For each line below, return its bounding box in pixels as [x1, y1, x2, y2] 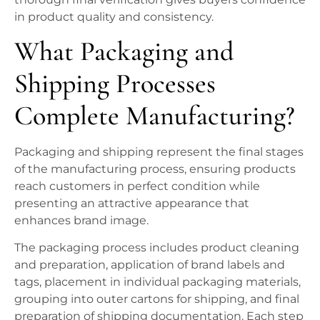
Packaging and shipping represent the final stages [14, 145, 304, 159]
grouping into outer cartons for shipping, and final [14, 292, 299, 306]
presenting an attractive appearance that [14, 196, 249, 211]
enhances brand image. [14, 214, 149, 228]
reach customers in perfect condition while [14, 179, 260, 194]
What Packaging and [14, 35, 234, 69]
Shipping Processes [14, 67, 216, 101]
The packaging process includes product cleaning [14, 241, 299, 255]
